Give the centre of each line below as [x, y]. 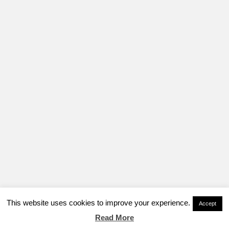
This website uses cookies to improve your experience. [98, 203]
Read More [114, 217]
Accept [208, 204]
